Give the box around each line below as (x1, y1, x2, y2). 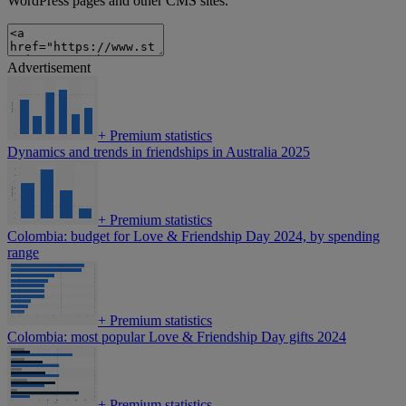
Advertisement (7, 60, 91, 76)
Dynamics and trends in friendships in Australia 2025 (7, 144, 310, 160)
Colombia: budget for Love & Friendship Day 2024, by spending (7, 228, 380, 245)
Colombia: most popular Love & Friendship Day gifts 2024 (7, 329, 346, 345)
